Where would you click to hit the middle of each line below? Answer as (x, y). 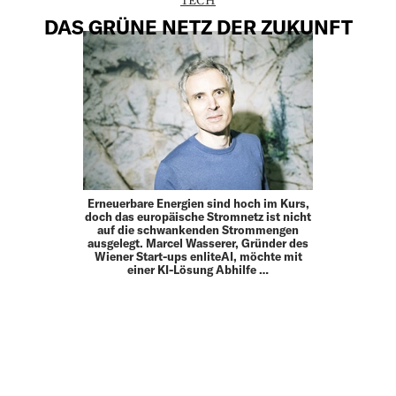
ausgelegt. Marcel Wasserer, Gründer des (198, 244)
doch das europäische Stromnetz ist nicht (198, 217)
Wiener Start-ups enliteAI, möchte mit (198, 257)
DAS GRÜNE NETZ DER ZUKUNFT (198, 27)
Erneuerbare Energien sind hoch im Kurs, (198, 204)
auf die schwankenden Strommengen (198, 230)
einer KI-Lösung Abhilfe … (198, 270)
